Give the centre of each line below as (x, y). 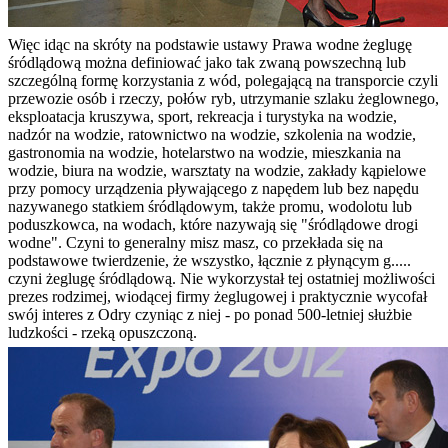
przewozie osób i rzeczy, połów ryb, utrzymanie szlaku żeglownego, (223, 99)
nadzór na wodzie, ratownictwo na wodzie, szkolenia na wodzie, (212, 135)
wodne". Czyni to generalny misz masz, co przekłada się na (195, 243)
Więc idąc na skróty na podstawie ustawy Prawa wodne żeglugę (210, 45)
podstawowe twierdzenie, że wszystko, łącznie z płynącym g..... (209, 261)
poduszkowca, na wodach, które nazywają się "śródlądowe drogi (213, 225)
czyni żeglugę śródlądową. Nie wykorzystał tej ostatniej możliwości (221, 279)
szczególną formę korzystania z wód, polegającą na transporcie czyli (223, 81)
